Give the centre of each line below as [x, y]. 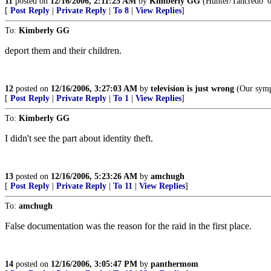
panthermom [175, 264]
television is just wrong [192, 89]
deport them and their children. [63, 51]
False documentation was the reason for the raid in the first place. [128, 226]
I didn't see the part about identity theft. [79, 138]
